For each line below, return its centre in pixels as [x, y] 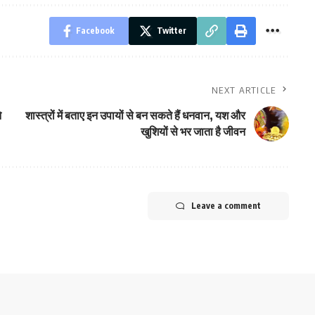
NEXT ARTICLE [244, 90]
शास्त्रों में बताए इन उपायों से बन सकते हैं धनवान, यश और [135, 115]
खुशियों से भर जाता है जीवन [193, 131]
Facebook [95, 30]
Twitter [171, 30]
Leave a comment [226, 205]
